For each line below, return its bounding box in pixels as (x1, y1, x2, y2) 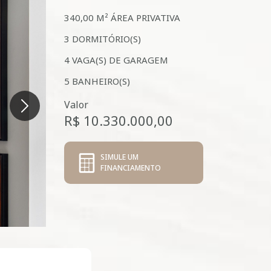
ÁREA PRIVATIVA (108, 11, 180, 24)
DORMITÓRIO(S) (70, 33, 141, 45)
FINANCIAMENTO (100, 163, 161, 173)
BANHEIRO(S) (70, 75, 130, 87)
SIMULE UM (100, 152, 139, 162)
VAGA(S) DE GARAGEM (70, 54, 168, 66)
